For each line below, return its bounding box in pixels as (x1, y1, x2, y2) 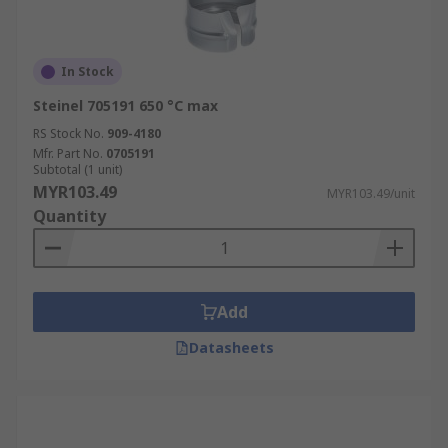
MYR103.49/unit (327, 185, 415, 202)
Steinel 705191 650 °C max (33, 96, 218, 115)
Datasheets (188, 338, 274, 357)
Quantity (33, 205, 106, 227)
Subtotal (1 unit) (33, 161, 122, 178)
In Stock (61, 63, 114, 80)
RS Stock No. (33, 125, 104, 142)
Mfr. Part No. (33, 145, 103, 162)
